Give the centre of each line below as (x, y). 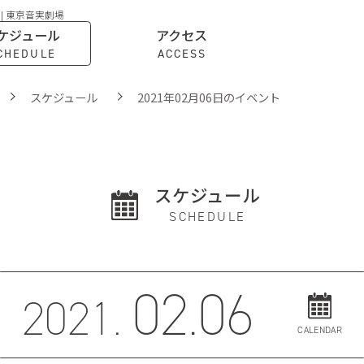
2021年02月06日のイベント (208, 97)
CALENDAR (320, 329)
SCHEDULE (208, 217)
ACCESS (182, 53)
